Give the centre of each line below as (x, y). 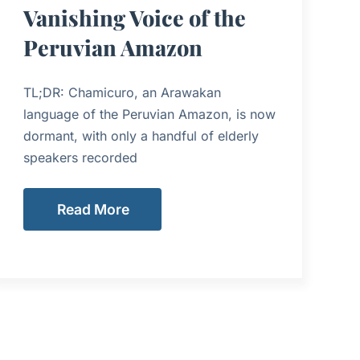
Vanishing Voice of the (135, 18)
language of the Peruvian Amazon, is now (150, 115)
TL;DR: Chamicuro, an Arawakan (123, 93)
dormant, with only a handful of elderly (141, 136)
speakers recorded (81, 158)
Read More (94, 209)
